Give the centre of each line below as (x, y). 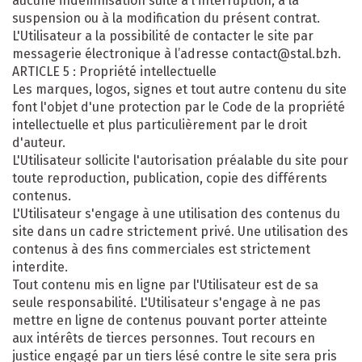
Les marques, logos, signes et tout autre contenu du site (179, 89)
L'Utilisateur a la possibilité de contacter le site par (163, 36)
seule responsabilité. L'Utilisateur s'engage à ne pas (166, 302)
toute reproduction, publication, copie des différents (170, 178)
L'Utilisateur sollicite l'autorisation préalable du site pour (180, 160)
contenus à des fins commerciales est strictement (161, 249)
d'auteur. (39, 142)
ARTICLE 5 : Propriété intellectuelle (114, 71)
